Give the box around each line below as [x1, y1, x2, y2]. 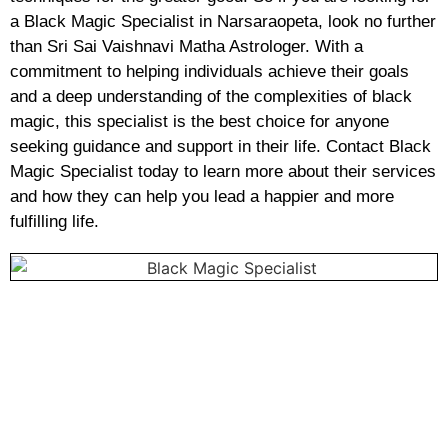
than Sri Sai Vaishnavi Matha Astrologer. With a [10, 36, 363, 56]
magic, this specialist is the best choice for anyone [10, 111, 389, 131]
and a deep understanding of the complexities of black [10, 86, 412, 106]
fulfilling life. [10, 211, 99, 231]
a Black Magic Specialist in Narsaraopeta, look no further [10, 11, 436, 31]
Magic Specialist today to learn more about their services [10, 161, 436, 181]
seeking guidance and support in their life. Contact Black [10, 136, 431, 156]
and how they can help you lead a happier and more [10, 186, 394, 206]
